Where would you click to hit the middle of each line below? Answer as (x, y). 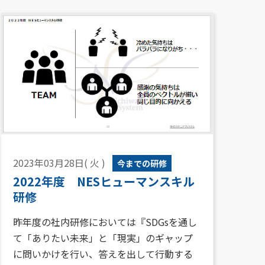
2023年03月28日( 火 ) (59, 162)
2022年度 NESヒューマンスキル (104, 181)
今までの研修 (142, 163)
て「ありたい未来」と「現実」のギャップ (103, 237)
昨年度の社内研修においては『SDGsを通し (105, 222)
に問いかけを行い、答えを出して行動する (103, 253)
